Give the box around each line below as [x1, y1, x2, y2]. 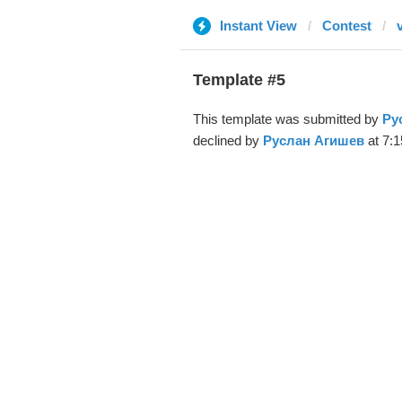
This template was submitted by [192, 111, 382, 127]
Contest [321, 18, 371, 33]
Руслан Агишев [262, 133, 364, 148]
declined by [192, 133, 263, 148]
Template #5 [192, 71, 285, 89]
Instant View [219, 18, 297, 33]
